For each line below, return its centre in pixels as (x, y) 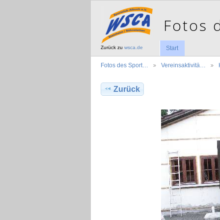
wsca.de (134, 48)
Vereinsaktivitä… (183, 65)
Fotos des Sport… (124, 65)
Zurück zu (112, 48)
